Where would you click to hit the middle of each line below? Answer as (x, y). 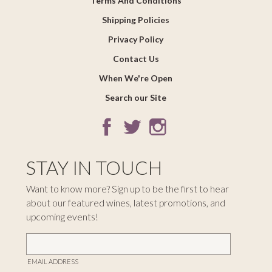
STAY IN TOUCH (94, 168)
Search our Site (136, 98)
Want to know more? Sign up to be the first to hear (127, 189)
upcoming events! (62, 217)
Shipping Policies (136, 20)
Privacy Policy (136, 39)
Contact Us (136, 59)
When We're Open (136, 78)
